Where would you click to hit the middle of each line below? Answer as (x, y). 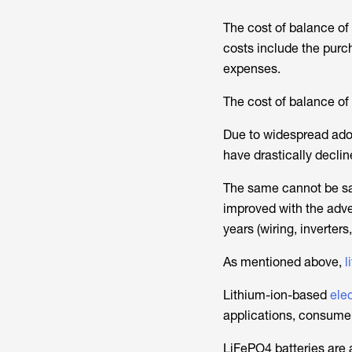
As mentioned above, (284, 262)
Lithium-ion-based (275, 295)
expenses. (251, 68)
